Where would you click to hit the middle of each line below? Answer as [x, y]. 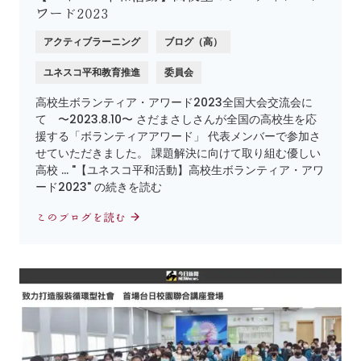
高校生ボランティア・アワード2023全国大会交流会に [174, 103]
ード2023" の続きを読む [99, 187]
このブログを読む [82, 218]
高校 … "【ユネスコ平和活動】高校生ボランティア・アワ [180, 170]
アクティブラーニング [92, 42]
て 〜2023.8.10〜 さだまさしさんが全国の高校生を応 [176, 120]
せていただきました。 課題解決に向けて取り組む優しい [178, 154]
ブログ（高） [193, 42]
